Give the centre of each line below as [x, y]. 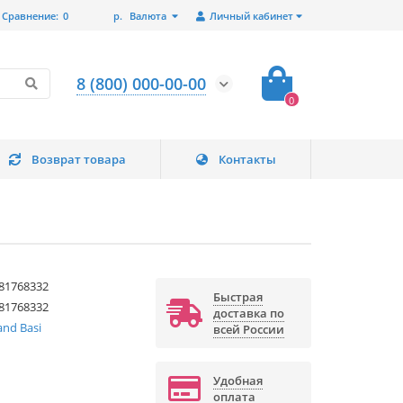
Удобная [237, 381]
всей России [248, 330]
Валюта [148, 15]
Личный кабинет [251, 15]
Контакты [247, 160]
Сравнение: [30, 15]
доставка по [248, 313]
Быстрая [237, 297]
